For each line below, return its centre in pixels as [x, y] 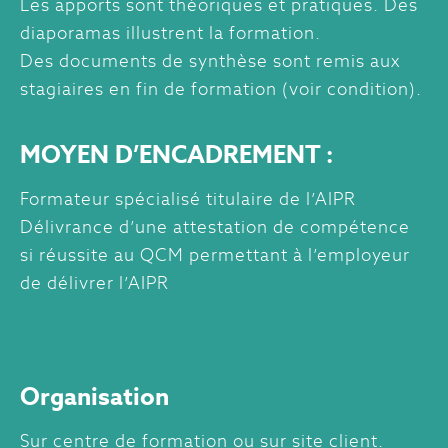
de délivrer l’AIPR [94, 283]
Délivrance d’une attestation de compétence [215, 227]
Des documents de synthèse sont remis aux [210, 61]
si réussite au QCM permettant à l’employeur [215, 255]
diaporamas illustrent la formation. [170, 33]
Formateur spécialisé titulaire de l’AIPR [188, 199]
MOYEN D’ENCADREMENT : [176, 154]
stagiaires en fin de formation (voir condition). [221, 89]
